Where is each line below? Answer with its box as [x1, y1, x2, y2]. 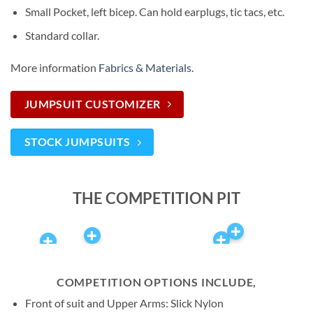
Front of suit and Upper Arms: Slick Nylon [24, 296, 224, 310]
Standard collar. [24, 29, 99, 43]
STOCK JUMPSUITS [24, 136, 131, 149]
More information [10, 61, 99, 75]
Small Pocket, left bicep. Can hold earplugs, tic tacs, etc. [24, 4, 284, 18]
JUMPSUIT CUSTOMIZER [24, 97, 161, 110]
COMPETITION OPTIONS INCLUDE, [56, 275, 257, 289]
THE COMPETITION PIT [73, 188, 240, 208]
